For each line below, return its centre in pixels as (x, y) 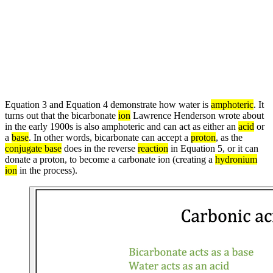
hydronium (236, 160)
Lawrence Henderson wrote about (197, 116)
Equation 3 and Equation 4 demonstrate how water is (108, 105)
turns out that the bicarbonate (62, 116)
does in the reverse (100, 149)
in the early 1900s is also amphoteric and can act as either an (122, 127)
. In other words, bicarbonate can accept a (110, 138)
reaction (153, 149)
